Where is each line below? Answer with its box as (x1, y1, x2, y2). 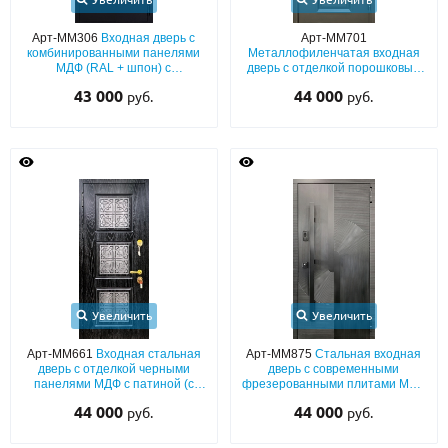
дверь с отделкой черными (37, 362, 190, 376)
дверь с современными (268, 362, 400, 376)
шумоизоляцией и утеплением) (24, 392, 204, 406)
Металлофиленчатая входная (247, 46, 420, 60)
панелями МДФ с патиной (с (33, 377, 194, 391)
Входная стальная (95, 347, 201, 361)
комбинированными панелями (27, 46, 201, 60)
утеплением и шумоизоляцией (26, 76, 202, 90)
